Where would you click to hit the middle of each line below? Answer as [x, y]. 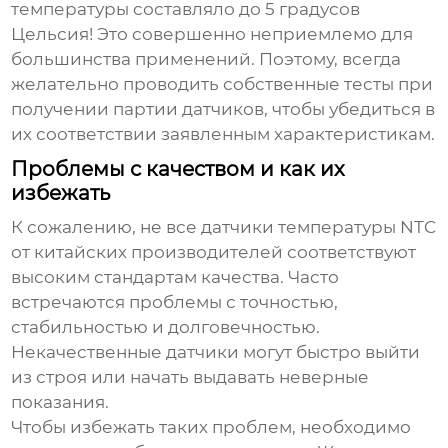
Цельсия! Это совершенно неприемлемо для [212, 34]
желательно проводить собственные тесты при [222, 84]
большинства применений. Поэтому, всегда [206, 59]
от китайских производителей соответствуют [214, 252]
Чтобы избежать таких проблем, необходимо [211, 427]
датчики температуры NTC [319, 227]
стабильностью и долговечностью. [166, 327]
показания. [60, 402]
